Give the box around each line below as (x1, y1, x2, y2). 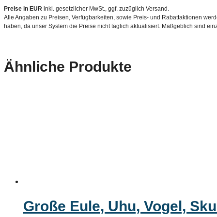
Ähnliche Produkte (4, 58, 132, 75)
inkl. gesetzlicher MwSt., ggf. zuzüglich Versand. (42, 5, 169, 12)
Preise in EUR (4, 5, 42, 12)
